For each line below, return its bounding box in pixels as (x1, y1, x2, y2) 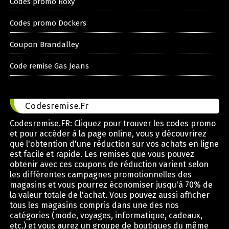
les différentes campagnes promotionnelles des (9, 170, 192, 180)
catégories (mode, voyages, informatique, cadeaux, (9, 211, 202, 221)
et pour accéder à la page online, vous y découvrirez (9, 129, 207, 139)
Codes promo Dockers (9, 18, 86, 28)
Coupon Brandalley (9, 40, 79, 50)
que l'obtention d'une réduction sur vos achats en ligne (9, 139, 219, 149)
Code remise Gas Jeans (9, 61, 89, 71)
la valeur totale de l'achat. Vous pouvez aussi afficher (9, 190, 210, 200)
